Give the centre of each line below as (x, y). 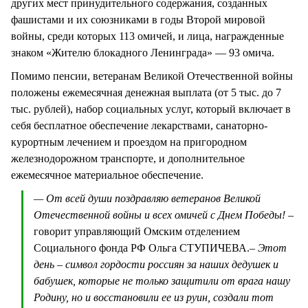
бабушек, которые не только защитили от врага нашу (162, 281)
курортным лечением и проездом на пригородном (129, 142)
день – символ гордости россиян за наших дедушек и (156, 265)
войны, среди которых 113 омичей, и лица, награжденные (147, 36)
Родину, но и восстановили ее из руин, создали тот (154, 298)
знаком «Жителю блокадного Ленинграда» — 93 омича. (143, 52)
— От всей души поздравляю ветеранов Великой (147, 199)
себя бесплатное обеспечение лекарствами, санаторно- (139, 125)
